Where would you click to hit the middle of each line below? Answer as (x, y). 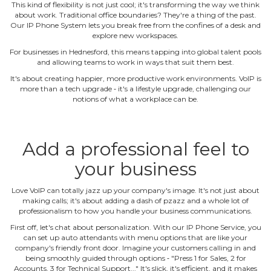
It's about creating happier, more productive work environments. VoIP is (135, 78)
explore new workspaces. (135, 35)
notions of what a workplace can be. (135, 99)
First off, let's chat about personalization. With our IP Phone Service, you (135, 227)
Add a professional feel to (135, 149)
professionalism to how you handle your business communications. (135, 211)
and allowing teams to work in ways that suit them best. (135, 62)
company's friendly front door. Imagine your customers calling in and (135, 248)
